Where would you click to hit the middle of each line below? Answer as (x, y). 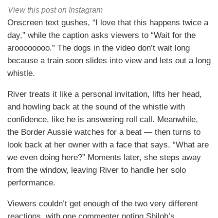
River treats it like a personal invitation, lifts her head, (105, 94)
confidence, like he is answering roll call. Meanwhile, (103, 120)
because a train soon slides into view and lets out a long (109, 61)
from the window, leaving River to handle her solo (97, 170)
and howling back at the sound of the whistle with (96, 107)
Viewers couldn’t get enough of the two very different (103, 204)
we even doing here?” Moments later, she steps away (104, 158)
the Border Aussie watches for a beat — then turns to (104, 132)
